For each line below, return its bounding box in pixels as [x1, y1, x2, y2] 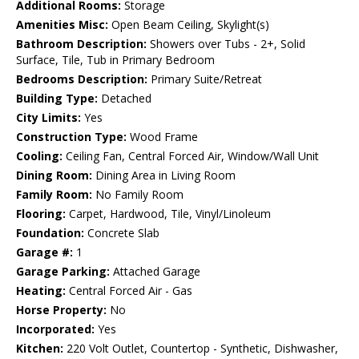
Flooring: [16, 206, 66, 222]
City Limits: [16, 110, 81, 126]
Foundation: [16, 225, 84, 241]
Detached [98, 91, 151, 107]
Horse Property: [16, 302, 107, 318]
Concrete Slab [84, 225, 159, 241]
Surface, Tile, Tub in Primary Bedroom [16, 52, 215, 68]
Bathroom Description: [16, 36, 147, 52]
